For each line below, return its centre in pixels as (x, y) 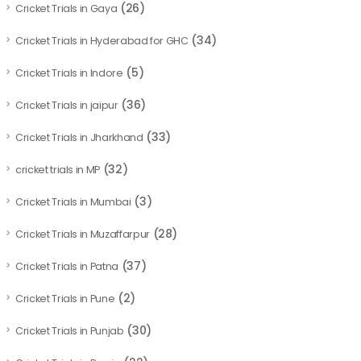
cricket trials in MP (58, 170)
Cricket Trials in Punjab (70, 331)
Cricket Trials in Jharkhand (79, 137)
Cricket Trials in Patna (67, 266)
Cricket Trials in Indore (69, 73)
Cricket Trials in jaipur (67, 105)
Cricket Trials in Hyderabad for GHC (102, 41)
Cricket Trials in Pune (65, 299)
